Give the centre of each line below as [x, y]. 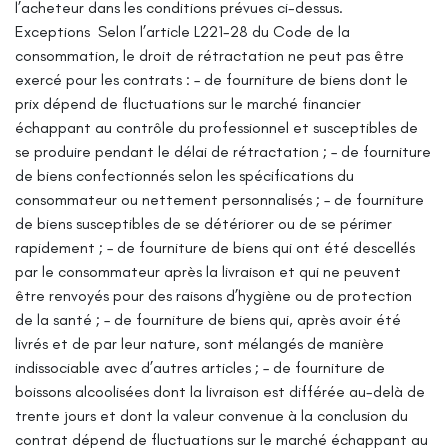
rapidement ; [59, 247]
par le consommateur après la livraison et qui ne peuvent [208, 271]
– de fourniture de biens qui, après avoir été [252, 319]
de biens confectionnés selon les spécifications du [184, 175]
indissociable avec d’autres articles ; [137, 367]
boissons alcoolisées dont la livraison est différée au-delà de [220, 391]
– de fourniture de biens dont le [301, 79]
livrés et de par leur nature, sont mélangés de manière [199, 343]
